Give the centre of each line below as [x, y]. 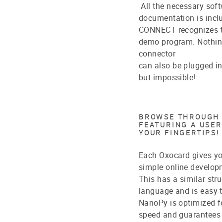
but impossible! [167, 77]
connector [157, 53]
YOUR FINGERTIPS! [179, 132]
